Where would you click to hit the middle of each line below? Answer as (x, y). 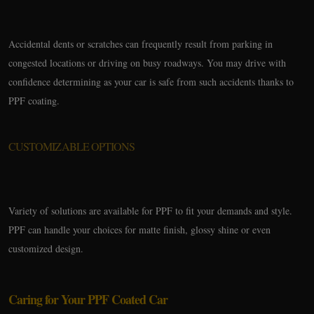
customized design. (46, 248)
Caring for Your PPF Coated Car (88, 299)
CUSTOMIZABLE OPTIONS (72, 146)
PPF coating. (34, 101)
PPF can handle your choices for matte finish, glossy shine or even (139, 230)
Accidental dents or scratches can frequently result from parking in (141, 44)
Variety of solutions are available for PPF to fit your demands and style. (150, 211)
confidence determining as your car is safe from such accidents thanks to (151, 82)
